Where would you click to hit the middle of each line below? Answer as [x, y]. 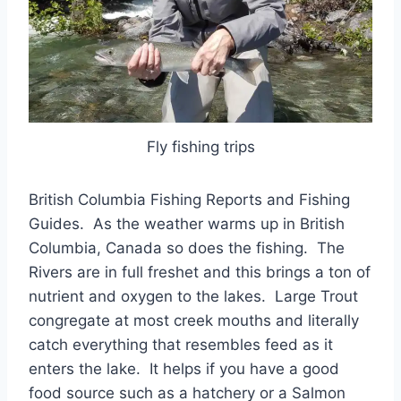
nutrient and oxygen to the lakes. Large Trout [193, 296]
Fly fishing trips [200, 146]
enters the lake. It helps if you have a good [184, 368]
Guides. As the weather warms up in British [187, 223]
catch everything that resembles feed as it [181, 344]
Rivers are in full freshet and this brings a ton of [200, 272]
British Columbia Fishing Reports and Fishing [189, 199]
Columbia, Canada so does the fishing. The [187, 247]
